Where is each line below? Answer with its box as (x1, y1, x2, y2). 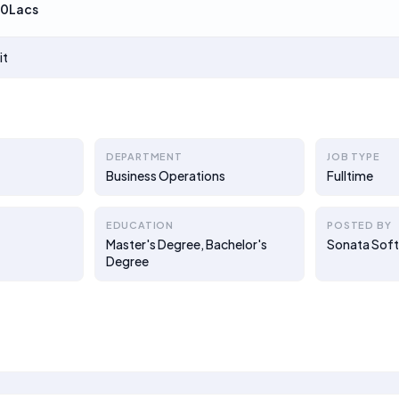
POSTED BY (327, 219, 392, 231)
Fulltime (327, 167, 374, 183)
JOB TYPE (327, 151, 380, 162)
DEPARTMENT (105, 151, 183, 162)
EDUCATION (105, 219, 174, 231)
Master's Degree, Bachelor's (105, 236, 267, 252)
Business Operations (105, 167, 225, 183)
